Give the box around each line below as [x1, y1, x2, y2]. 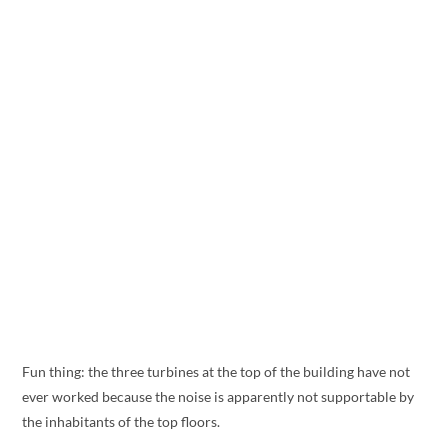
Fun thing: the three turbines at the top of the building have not [22, 363, 411, 381]
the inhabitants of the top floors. [22, 413, 221, 431]
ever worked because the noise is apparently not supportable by [22, 388, 415, 406]
